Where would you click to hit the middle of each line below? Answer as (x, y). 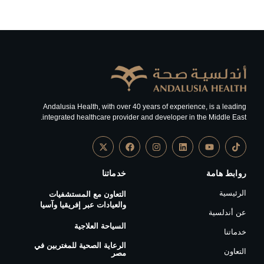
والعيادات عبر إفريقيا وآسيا (83, 205)
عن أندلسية (227, 213)
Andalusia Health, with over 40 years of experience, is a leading (145, 106)
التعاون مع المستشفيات (88, 194)
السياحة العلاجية (100, 226)
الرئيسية (233, 193)
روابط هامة (226, 174)
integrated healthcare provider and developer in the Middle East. (144, 117)
